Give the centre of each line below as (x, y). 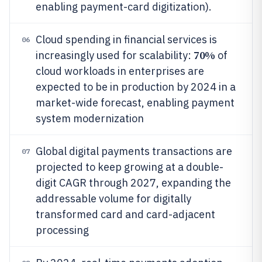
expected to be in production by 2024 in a (136, 87)
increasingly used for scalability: (115, 55)
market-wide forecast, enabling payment (135, 103)
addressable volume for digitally (113, 199)
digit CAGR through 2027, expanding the (133, 183)
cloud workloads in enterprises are (120, 71)
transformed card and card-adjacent (125, 214)
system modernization (90, 118)
